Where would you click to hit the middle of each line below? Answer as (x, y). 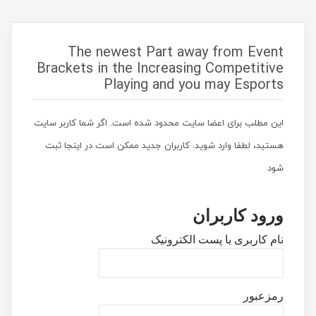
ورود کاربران (238, 215)
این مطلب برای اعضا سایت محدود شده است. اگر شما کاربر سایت (159, 123)
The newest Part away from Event (176, 52)
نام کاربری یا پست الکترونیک (217, 239)
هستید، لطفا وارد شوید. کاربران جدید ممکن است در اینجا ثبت (164, 145)
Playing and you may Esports (194, 84)
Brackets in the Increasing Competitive (160, 68)
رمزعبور (263, 296)
